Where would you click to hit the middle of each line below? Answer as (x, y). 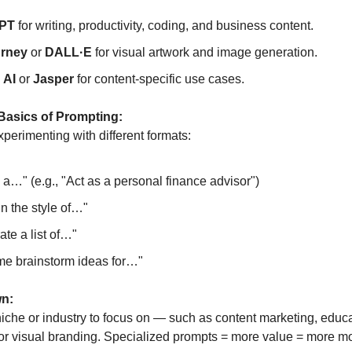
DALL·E (68, 52)
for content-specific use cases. (159, 79)
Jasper (53, 79)
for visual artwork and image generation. (205, 52)
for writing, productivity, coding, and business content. (164, 25)
